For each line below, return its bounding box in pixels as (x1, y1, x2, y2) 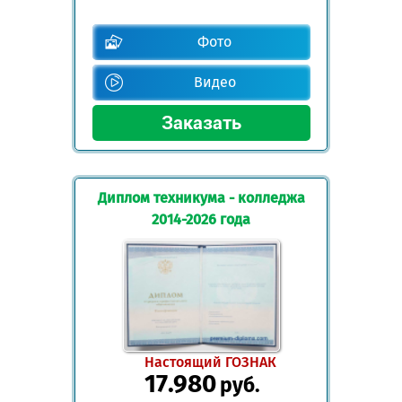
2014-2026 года (152, 210, 250, 228)
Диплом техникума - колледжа (97, 188, 305, 206)
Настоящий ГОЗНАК (144, 354, 276, 371)
